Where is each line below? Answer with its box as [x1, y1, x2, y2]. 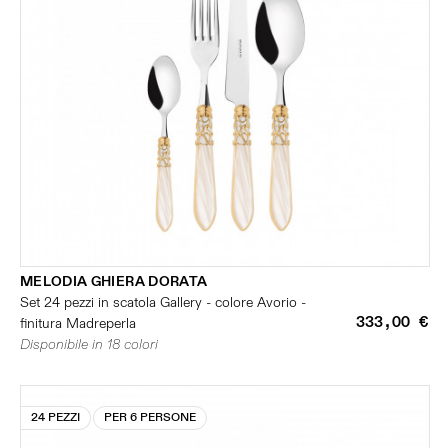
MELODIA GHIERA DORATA [20, 273, 208, 290]
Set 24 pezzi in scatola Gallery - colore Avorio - [20, 294, 306, 311]
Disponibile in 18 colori [20, 336, 158, 353]
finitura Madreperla [20, 315, 136, 332]
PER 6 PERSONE [104, 410, 196, 425]
